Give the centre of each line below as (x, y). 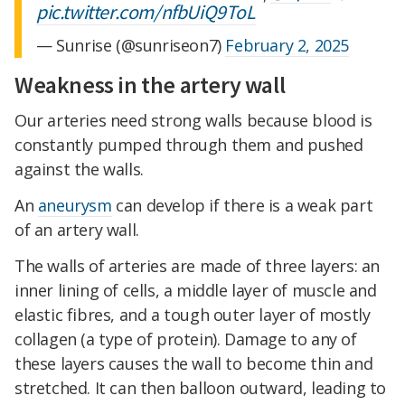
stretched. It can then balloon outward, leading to (201, 388)
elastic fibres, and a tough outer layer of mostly (193, 315)
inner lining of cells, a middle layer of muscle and (196, 291)
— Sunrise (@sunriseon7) (131, 46)
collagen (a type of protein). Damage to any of (186, 339)
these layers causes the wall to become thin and (194, 364)
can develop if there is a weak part (242, 206)
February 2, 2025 (287, 46)
